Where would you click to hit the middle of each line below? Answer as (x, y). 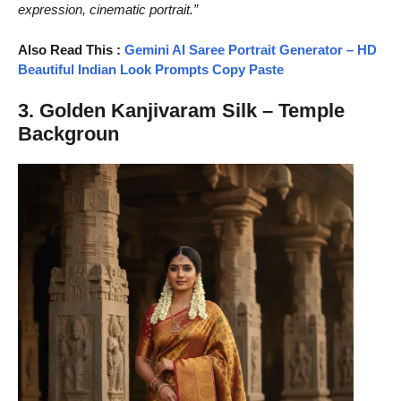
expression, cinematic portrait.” (108, 10)
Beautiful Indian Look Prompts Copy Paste (151, 69)
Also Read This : (71, 49)
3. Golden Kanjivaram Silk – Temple (181, 111)
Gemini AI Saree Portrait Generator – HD (251, 49)
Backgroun (68, 134)
